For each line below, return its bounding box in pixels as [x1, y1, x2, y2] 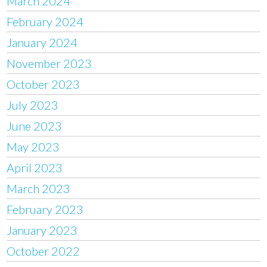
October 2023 [7, 76, 80, 91]
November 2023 [7, 55, 92, 70]
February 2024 [7, 14, 84, 29]
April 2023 [7, 160, 63, 175]
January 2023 [7, 222, 78, 237]
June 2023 [7, 118, 63, 133]
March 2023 [7, 181, 71, 195]
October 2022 [7, 243, 80, 258]
